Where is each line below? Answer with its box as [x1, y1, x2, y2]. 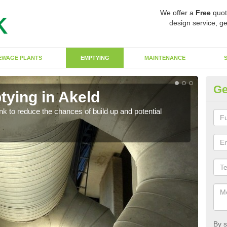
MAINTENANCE [144, 55, 185, 61]
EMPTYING [80, 55, 109, 61]
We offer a [160, 9, 196, 17]
